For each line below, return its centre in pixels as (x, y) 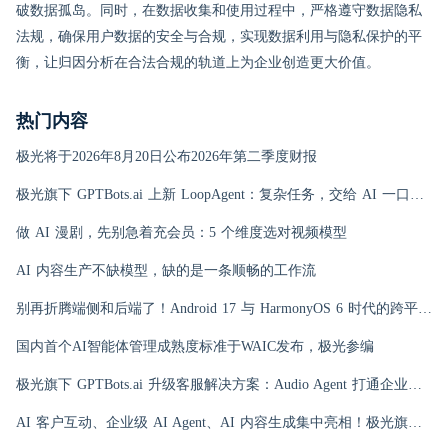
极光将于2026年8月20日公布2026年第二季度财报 (166, 156)
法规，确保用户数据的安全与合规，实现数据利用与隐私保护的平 (219, 36)
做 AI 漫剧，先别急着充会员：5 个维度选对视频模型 (181, 232)
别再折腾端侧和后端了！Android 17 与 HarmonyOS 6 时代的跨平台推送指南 (425, 308)
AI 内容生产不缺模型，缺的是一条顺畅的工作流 (166, 270)
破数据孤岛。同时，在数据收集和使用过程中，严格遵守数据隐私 (219, 10)
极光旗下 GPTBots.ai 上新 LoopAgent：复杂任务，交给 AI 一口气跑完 (417, 194)
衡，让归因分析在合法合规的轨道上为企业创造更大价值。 (198, 62)
